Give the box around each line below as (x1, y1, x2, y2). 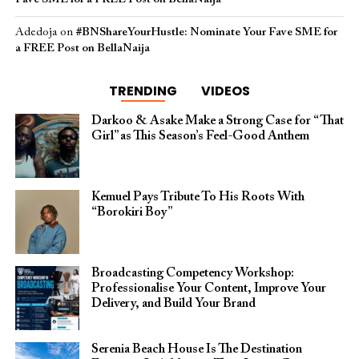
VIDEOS (200, 82, 250, 100)
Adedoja (14, 26, 57, 38)
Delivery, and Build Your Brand (91, 297, 256, 310)
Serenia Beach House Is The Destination (91, 343, 302, 356)
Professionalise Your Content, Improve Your (91, 282, 326, 295)
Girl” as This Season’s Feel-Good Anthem (91, 130, 309, 143)
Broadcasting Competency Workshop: (91, 267, 294, 280)
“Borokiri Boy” (91, 206, 172, 219)
